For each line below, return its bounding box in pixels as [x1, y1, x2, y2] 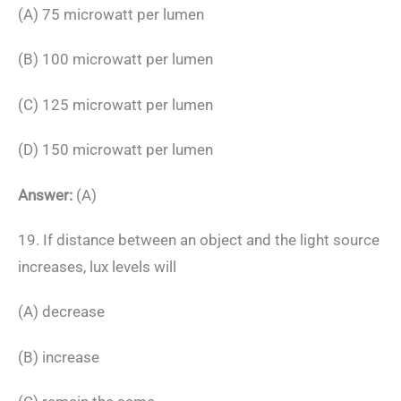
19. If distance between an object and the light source [18, 230, 380, 249]
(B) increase [18, 347, 99, 366]
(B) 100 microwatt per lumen [18, 50, 213, 69]
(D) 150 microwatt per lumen [18, 141, 213, 159]
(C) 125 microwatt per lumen [18, 95, 213, 114]
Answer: [18, 185, 73, 204]
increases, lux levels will [18, 257, 176, 276]
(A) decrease [18, 303, 105, 321]
